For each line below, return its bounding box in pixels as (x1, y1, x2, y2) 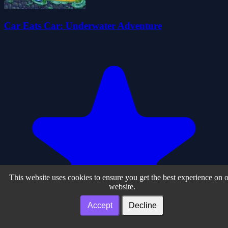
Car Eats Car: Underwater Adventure (4, 20, 162, 32)
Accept (88, 201, 112, 210)
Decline (129, 201, 157, 210)
